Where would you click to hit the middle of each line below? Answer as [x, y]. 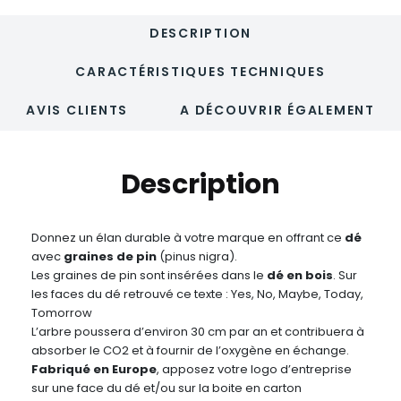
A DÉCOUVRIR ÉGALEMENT [277, 111]
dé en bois [300, 276]
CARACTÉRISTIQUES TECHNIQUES [200, 72]
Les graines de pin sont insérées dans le [149, 276]
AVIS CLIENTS [77, 111]
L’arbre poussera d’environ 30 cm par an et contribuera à [198, 332]
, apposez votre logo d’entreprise [254, 370]
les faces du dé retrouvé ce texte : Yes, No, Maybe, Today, [197, 294]
